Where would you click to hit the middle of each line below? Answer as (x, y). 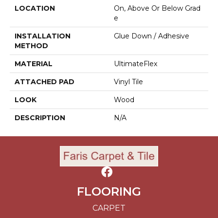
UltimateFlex (136, 64)
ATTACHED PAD (45, 82)
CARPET (109, 208)
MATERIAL (34, 64)
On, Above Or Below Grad (157, 9)
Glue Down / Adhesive (152, 36)
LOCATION (35, 9)
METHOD (31, 46)
